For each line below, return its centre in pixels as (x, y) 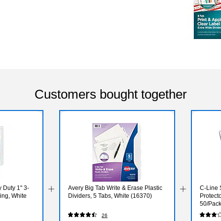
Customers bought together (110, 94)
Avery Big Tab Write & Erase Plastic (115, 188)
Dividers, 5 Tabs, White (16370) (110, 196)
